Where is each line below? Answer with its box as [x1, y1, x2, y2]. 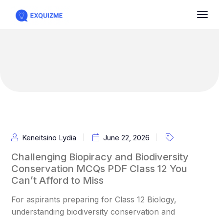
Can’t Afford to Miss [11, 175, 104, 186]
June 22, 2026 [103, 133, 150, 142]
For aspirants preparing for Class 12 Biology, [11, 195, 177, 204]
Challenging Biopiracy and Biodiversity [11, 151, 189, 163]
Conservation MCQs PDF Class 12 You [11, 163, 188, 175]
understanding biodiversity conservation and [11, 207, 175, 217]
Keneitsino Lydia [22, 133, 77, 142]
